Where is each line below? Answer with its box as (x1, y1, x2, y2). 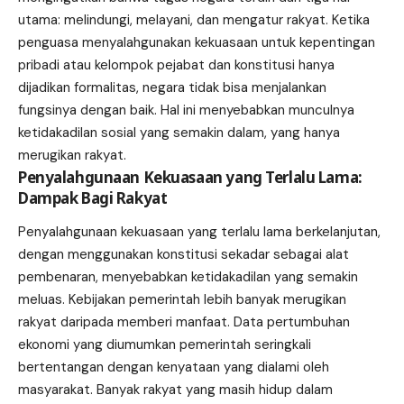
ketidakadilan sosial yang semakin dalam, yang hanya (18, 123, 340, 142)
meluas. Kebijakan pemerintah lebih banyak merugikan (18, 290, 346, 309)
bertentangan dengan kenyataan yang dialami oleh (18, 358, 329, 377)
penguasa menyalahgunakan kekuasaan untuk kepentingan (18, 32, 375, 51)
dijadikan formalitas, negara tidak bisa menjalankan (18, 78, 326, 96)
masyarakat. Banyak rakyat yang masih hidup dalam (18, 381, 333, 399)
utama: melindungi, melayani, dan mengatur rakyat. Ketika (18, 10, 370, 29)
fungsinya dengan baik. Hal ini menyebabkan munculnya (18, 100, 354, 119)
